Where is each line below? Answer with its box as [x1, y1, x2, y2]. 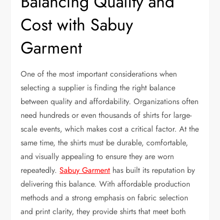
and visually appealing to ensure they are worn [21, 150, 174, 162]
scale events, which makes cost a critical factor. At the [21, 123, 199, 135]
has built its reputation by [110, 164, 195, 176]
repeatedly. [21, 164, 60, 176]
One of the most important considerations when [21, 68, 177, 80]
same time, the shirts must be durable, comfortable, [21, 137, 189, 148]
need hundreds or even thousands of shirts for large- [21, 109, 192, 121]
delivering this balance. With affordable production [21, 178, 191, 190]
